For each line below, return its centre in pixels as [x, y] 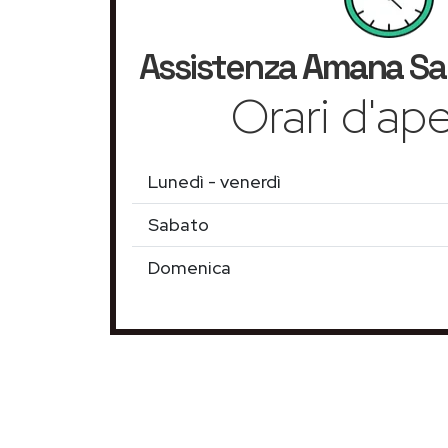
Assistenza [220, 67]
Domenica [189, 267]
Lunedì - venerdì [214, 181]
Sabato [178, 224]
